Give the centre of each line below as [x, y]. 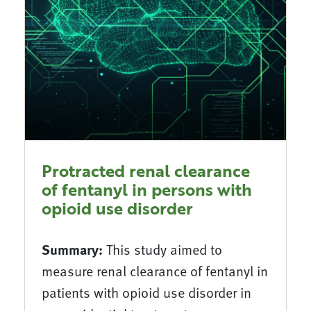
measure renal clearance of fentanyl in [155, 271]
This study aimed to [164, 250]
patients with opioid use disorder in [146, 293]
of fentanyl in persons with [147, 190]
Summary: [74, 249]
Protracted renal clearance [146, 171]
